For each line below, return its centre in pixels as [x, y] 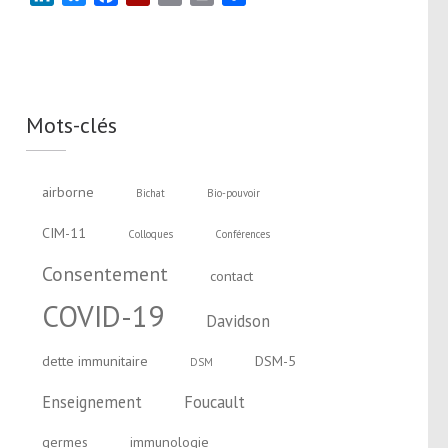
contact [231, 275]
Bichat [150, 192]
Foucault [214, 401]
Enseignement [91, 401]
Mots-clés [71, 124]
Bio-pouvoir [233, 192]
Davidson [237, 320]
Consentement [104, 273]
